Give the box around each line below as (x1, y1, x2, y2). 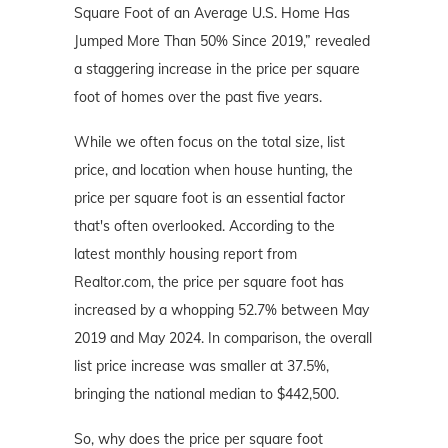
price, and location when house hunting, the (74, 160, 353, 179)
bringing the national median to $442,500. (74, 384, 339, 403)
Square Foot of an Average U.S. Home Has (74, 3, 350, 22)
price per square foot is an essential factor (74, 188, 345, 207)
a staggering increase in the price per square (74, 59, 360, 78)
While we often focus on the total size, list (74, 132, 345, 151)
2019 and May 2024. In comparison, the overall (74, 328, 372, 347)
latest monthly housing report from (74, 244, 297, 263)
